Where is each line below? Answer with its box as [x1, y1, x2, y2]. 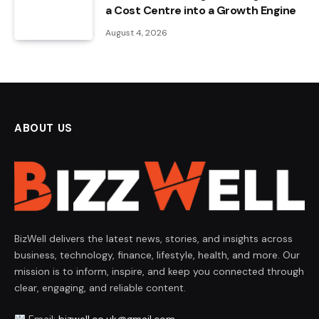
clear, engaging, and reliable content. [14, 281, 186, 294]
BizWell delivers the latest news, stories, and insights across [14, 231, 293, 245]
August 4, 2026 [105, 27, 167, 39]
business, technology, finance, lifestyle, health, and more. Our [14, 248, 300, 261]
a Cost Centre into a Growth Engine [105, 3, 296, 19]
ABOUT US [14, 121, 73, 136]
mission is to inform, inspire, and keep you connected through [14, 264, 304, 278]
